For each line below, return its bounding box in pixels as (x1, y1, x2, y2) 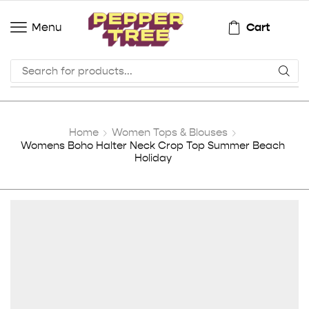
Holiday (134, 150, 172, 164)
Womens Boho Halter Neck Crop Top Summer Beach (21, 138, 286, 152)
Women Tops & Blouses (112, 125, 228, 139)
